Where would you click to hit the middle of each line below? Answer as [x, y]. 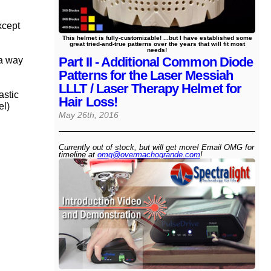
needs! [157, 50]
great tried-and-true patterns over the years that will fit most [157, 44]
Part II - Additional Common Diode [156, 62]
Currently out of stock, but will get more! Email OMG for [156, 147]
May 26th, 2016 [89, 115]
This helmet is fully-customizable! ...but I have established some [157, 38]
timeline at [78, 154]
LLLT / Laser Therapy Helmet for [150, 88]
